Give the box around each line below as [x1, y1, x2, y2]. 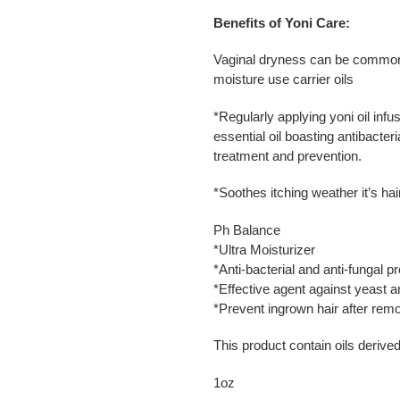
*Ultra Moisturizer [213, 241, 315, 257]
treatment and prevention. [213, 147, 362, 163]
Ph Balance [213, 221, 280, 237]
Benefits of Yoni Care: [213, 14, 350, 30]
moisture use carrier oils [213, 71, 354, 87]
